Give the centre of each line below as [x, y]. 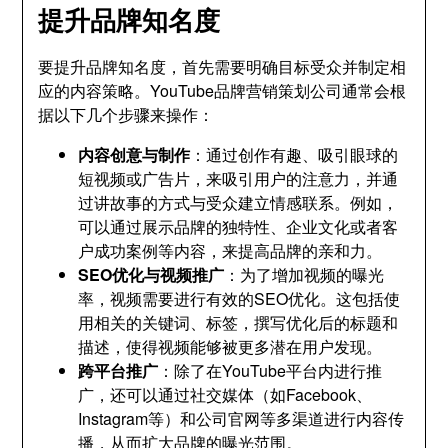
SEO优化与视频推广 [151, 274]
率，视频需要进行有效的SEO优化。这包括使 [239, 298]
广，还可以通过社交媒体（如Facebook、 [225, 394]
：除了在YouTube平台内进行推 [270, 370]
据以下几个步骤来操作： [126, 114]
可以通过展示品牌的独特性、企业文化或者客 [238, 226]
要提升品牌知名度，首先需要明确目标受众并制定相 [222, 66]
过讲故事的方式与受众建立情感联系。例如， [238, 202]
